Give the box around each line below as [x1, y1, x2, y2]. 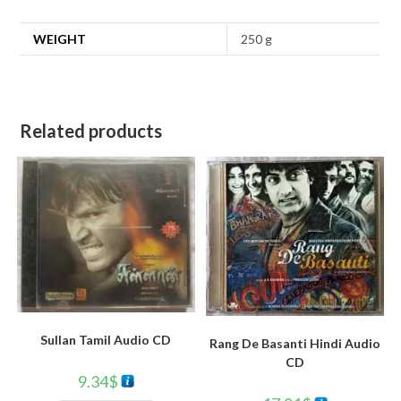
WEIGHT [33, 30, 87, 47]
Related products [20, 119, 163, 141]
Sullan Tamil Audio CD [40, 331, 172, 347]
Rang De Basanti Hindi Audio [209, 336, 381, 352]
